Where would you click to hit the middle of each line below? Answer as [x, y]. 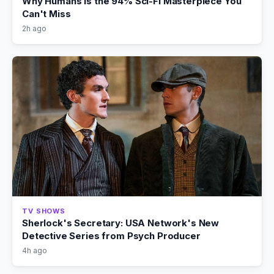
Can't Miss [46, 13]
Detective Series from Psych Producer [111, 236]
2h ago [34, 28]
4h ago [35, 250]
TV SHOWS [44, 211]
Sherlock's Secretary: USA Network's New [121, 223]
